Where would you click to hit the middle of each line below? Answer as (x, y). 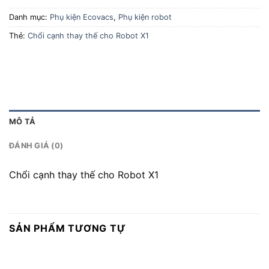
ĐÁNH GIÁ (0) (36, 145)
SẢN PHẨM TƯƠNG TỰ (68, 228)
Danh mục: (29, 17)
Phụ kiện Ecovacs (82, 17)
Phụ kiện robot (145, 17)
